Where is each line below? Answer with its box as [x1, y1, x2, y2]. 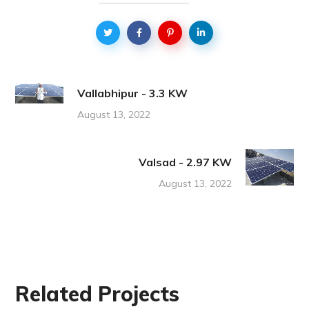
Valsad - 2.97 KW [138, 155, 232, 170]
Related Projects [15, 281, 180, 308]
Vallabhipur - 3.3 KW [77, 86, 188, 101]
